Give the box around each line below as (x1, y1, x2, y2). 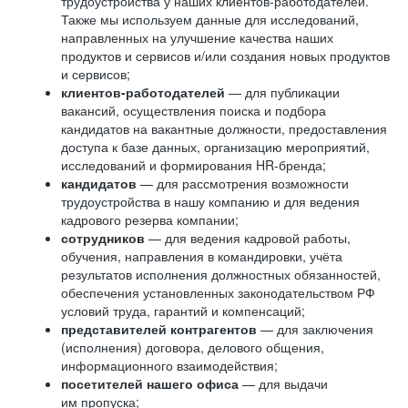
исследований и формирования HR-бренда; (61, 156, 326, 174)
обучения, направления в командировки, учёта (61, 247, 342, 265)
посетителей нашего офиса (61, 374, 242, 393)
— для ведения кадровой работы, (148, 229, 351, 247)
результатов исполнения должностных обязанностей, (61, 265, 381, 283)
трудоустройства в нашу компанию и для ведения (61, 192, 360, 210)
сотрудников (61, 229, 148, 247)
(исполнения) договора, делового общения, (61, 338, 324, 356)
